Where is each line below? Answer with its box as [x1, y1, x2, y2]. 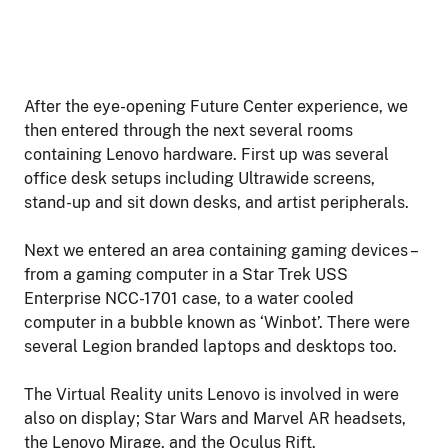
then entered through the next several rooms [24, 121, 353, 141]
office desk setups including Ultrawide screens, [24, 169, 375, 189]
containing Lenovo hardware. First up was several [24, 145, 389, 165]
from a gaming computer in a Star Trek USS [24, 265, 348, 285]
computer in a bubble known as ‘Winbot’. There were [24, 313, 410, 333]
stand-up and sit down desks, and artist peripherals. [24, 193, 409, 213]
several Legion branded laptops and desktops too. [24, 337, 397, 357]
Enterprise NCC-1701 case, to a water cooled [24, 289, 354, 309]
